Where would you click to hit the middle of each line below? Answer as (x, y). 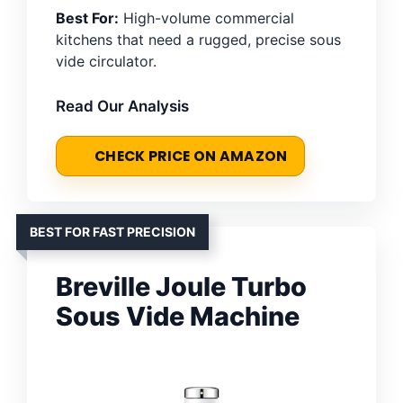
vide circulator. (106, 61)
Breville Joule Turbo (181, 286)
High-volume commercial (206, 18)
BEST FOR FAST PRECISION (112, 231)
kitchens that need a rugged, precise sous (198, 39)
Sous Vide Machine (178, 316)
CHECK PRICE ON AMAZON (191, 156)
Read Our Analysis (122, 106)
